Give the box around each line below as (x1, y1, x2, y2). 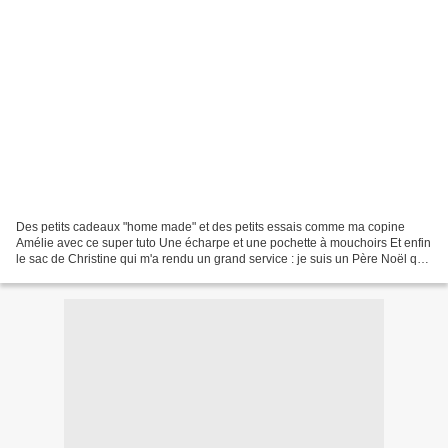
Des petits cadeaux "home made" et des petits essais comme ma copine (16, 219, 405, 234)
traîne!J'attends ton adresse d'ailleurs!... (16, 267, 229, 282)
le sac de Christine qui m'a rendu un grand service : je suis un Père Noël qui (16, 251, 427, 266)
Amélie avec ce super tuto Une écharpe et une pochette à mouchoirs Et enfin (16, 235, 431, 250)
